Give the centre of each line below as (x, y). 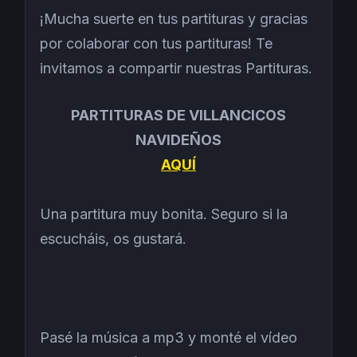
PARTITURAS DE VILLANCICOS (178, 115)
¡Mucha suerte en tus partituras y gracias (174, 18)
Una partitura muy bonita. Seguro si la (164, 214)
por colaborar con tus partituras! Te (156, 43)
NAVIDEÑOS (178, 139)
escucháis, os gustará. (113, 238)
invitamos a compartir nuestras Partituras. (176, 68)
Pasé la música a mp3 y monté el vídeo (169, 337)
